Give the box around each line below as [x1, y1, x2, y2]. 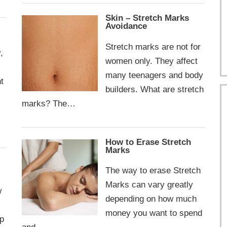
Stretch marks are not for [105, 41, 201, 52]
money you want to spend [105, 208, 202, 218]
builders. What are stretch [105, 84, 204, 94]
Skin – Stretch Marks [105, 13, 189, 23]
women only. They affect [105, 55, 198, 66]
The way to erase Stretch [105, 165, 201, 176]
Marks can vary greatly [105, 179, 193, 190]
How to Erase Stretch [105, 137, 191, 147]
